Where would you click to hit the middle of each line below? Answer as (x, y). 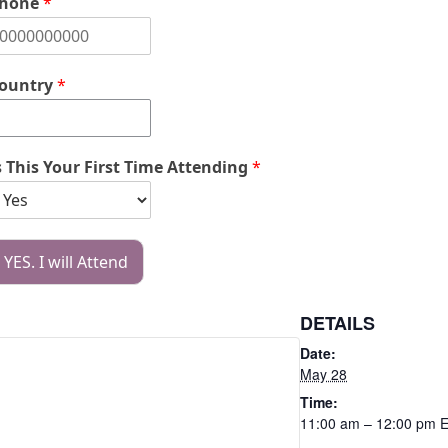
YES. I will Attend (65, 261)
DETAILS (337, 322)
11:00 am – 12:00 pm (370, 422)
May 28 (323, 373)
